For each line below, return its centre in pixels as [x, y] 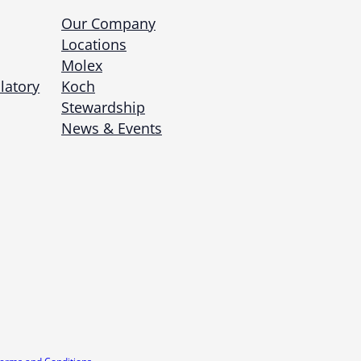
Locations [93, 45]
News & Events [111, 129]
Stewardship [103, 108]
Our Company [108, 24]
